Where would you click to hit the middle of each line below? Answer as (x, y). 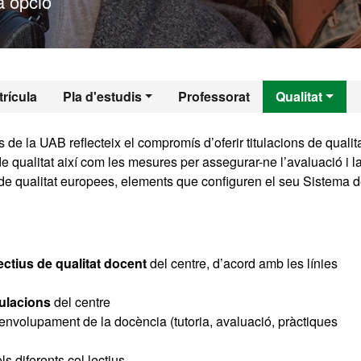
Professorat (214, 96)
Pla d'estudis (102, 96)
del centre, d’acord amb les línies (242, 263)
